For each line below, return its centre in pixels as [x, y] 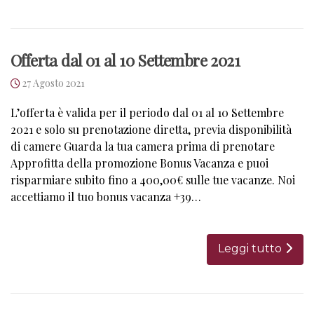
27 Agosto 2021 [54, 83]
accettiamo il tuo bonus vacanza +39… [106, 196]
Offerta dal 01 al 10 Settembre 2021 [125, 60]
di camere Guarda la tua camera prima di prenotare [143, 146]
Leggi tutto [250, 248]
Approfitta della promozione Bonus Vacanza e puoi [139, 163]
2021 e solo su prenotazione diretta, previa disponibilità [151, 129]
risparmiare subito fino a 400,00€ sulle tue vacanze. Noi [153, 179]
